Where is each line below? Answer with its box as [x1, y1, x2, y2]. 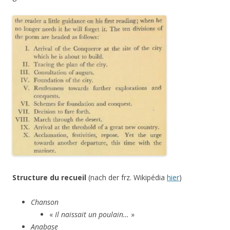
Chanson [31, 197, 59, 207]
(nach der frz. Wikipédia [88, 172, 167, 182]
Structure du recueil [12, 172, 88, 182]
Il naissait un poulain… [55, 209, 129, 219]
